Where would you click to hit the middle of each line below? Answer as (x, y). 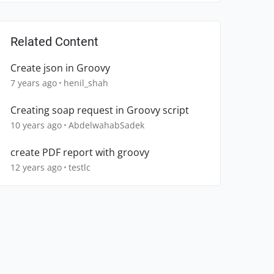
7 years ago (34, 83)
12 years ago (36, 168)
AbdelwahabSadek (106, 125)
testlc (80, 168)
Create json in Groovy (60, 68)
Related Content (54, 42)
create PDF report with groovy (80, 153)
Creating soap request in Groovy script (100, 110)
